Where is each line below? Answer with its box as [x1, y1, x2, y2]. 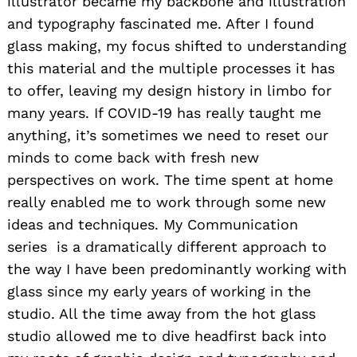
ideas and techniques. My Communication [7, 215, 298, 233]
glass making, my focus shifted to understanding [7, 37, 347, 54]
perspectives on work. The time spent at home [7, 171, 333, 188]
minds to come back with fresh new [7, 148, 259, 166]
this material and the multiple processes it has [7, 59, 335, 76]
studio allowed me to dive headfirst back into [7, 327, 327, 344]
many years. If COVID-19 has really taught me [7, 104, 321, 121]
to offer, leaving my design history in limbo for [7, 81, 331, 99]
